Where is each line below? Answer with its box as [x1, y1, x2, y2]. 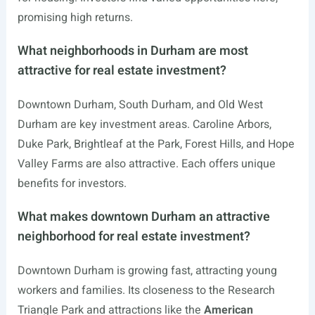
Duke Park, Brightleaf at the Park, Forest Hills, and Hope [17, 136, 295, 153]
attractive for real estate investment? [17, 61, 226, 80]
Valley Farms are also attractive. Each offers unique [17, 155, 276, 172]
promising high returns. [17, 9, 133, 26]
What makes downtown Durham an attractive [17, 207, 270, 226]
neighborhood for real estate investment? [17, 227, 250, 246]
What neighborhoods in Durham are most [17, 41, 248, 60]
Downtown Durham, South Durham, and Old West [17, 96, 263, 113]
